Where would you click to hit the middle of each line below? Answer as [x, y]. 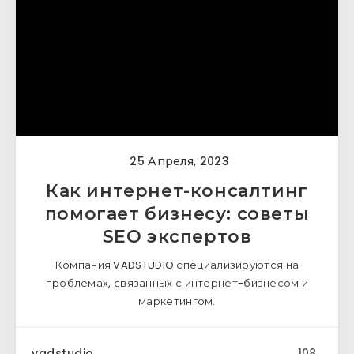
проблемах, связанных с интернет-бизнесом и [177, 283]
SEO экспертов [177, 237]
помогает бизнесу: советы [177, 214]
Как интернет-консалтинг [177, 191]
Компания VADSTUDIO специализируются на [177, 265]
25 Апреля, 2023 [178, 161]
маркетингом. [177, 301]
